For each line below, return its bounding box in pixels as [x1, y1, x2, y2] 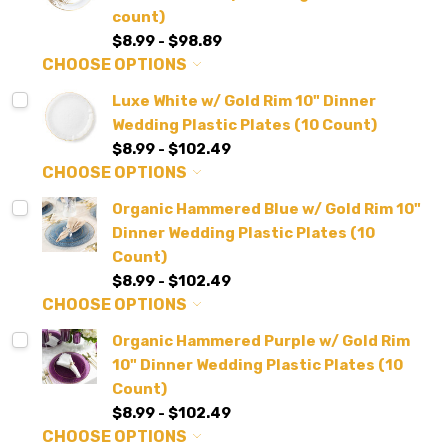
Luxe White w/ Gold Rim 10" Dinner [112, 92, 376, 111]
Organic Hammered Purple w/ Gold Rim [112, 332, 410, 351]
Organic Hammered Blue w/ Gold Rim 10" [112, 200, 421, 219]
